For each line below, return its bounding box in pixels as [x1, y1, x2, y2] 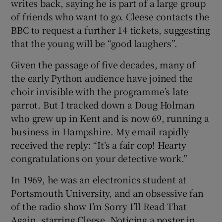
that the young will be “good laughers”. [11, 37, 177, 50]
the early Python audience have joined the [11, 71, 193, 85]
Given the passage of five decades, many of [11, 58, 196, 71]
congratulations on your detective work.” [11, 152, 187, 165]
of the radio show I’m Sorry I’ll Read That [11, 200, 187, 213]
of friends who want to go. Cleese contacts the [11, 10, 210, 23]
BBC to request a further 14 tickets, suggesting [11, 23, 211, 37]
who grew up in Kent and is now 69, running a [11, 111, 209, 125]
